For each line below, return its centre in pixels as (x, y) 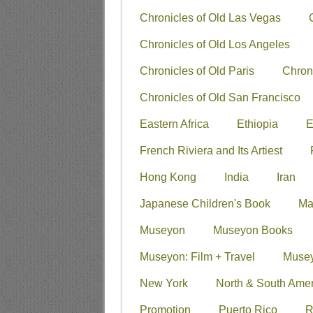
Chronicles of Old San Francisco (220, 97)
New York (163, 283)
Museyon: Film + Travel (197, 256)
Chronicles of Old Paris (197, 71)
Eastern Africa (174, 124)
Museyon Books (253, 230)
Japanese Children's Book (205, 203)
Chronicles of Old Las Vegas (210, 17)
